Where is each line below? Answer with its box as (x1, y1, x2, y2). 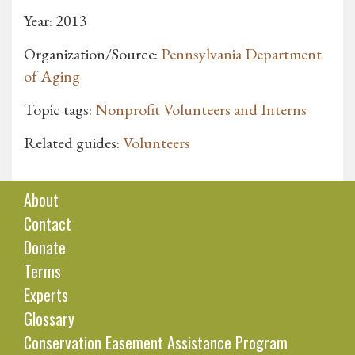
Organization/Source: (24, 44, 161, 65)
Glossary (24, 307, 74, 331)
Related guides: (24, 132, 123, 154)
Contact (24, 212, 71, 236)
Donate (24, 235, 66, 260)
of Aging (24, 66, 80, 87)
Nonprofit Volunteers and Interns (95, 99, 307, 120)
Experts (24, 283, 68, 307)
